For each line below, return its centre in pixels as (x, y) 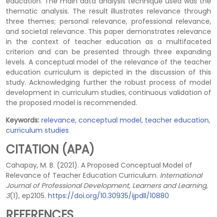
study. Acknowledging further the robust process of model (108, 82)
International (181, 175)
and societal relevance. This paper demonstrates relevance (108, 31)
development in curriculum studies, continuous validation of (108, 93)
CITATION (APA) (50, 149)
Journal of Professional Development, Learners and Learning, (107, 186)
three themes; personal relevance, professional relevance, (108, 21)
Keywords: (23, 120)
